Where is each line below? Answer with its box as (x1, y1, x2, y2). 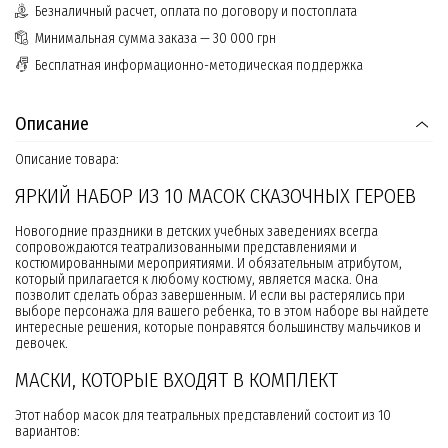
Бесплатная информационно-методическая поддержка (35, 57, 363, 75)
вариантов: (15, 423, 80, 441)
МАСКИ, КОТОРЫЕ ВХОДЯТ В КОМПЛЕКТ (15, 367, 338, 394)
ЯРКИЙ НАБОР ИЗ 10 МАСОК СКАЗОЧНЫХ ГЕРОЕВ (15, 183, 416, 210)
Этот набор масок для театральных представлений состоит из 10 (15, 407, 391, 425)
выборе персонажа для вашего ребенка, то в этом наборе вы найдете (15, 303, 429, 321)
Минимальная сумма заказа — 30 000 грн (35, 30, 276, 48)
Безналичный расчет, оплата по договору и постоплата (35, 3, 357, 21)
